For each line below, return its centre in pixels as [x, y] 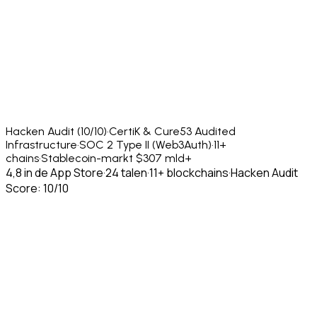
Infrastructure [41, 144]
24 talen [126, 172]
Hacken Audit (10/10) [56, 131]
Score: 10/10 [37, 188]
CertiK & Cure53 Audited [172, 131]
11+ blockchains [189, 172]
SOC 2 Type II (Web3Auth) [145, 144]
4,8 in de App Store [54, 172]
